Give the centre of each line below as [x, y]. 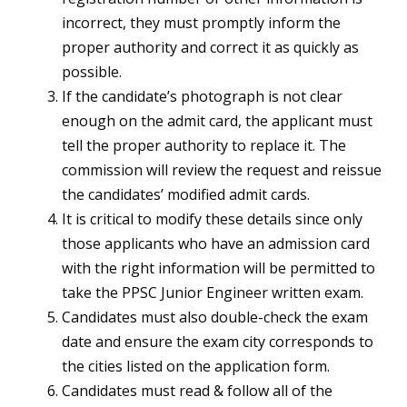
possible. [92, 72]
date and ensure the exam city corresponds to [218, 342]
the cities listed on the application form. [196, 367]
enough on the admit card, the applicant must [217, 121]
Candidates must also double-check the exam [215, 318]
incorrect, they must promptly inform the [201, 23]
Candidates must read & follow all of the [197, 391]
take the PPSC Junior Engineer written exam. [213, 293]
